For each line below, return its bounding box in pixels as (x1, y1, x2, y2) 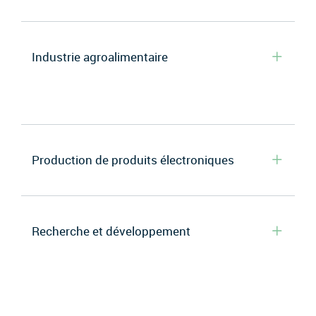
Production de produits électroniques (32, 151, 234, 168)
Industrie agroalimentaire (32, 48, 168, 65)
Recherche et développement (32, 223, 190, 240)
